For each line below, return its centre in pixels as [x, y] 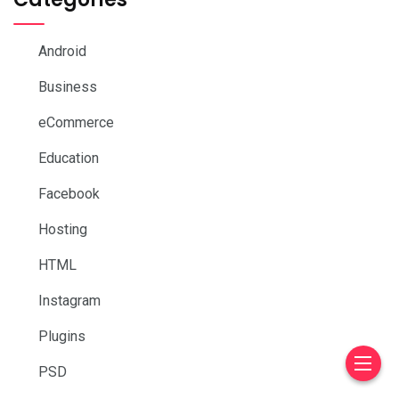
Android [62, 51]
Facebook [69, 193]
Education [69, 158]
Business [68, 86]
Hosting [63, 229]
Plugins [62, 336]
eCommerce [76, 122]
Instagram [69, 300]
